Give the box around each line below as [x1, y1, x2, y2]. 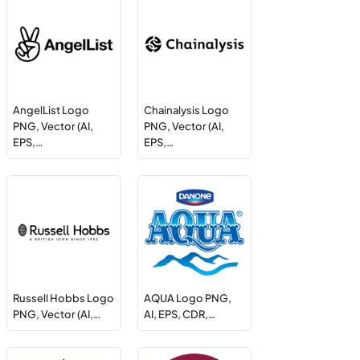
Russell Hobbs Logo [13, 292, 115, 305]
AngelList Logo [13, 103, 90, 117]
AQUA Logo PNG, [143, 292, 231, 305]
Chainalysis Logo [143, 103, 229, 117]
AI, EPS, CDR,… [143, 308, 215, 321]
